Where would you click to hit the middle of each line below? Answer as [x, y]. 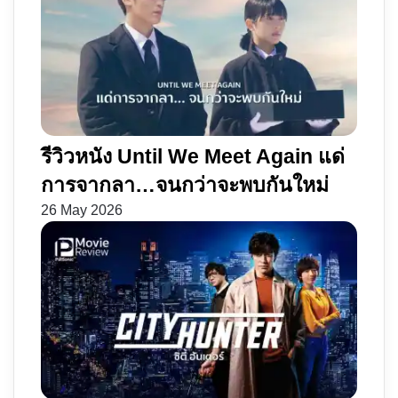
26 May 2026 [82, 210]
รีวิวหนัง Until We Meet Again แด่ [193, 156]
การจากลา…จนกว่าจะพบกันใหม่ [185, 184]
